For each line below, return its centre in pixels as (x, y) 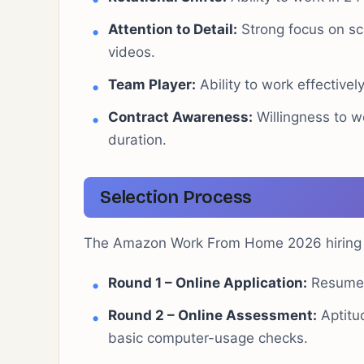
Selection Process (176, 197)
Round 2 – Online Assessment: (212, 315)
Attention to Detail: (173, 29)
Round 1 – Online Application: (208, 283)
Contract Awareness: (180, 117)
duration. (137, 140)
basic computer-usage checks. (208, 338)
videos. (132, 52)
